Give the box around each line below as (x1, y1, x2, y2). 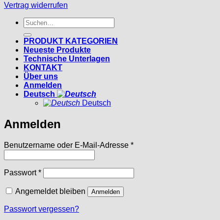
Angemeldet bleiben (15, 187, 85, 196)
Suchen (23, 17, 50, 26)
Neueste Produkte (24, 46, 91, 55)
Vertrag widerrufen (4, 1, 68, 10)
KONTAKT (24, 63, 62, 72)
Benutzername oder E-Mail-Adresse (4, 141, 131, 150)
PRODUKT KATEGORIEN (24, 37, 118, 46)
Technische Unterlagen (24, 55, 110, 63)
